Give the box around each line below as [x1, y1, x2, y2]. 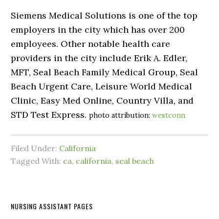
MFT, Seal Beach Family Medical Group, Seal [11, 66, 198, 78]
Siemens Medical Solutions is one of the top [11, 10, 198, 21]
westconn [152, 111, 186, 120]
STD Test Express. [11, 109, 89, 120]
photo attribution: [89, 111, 153, 120]
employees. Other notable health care [11, 38, 171, 49]
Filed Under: [11, 143, 60, 153]
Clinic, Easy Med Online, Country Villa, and [11, 95, 194, 106]
